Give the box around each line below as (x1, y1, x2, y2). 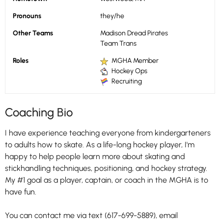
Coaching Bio (5, 105, 73, 119)
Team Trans (100, 39, 137, 48)
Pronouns (13, 12, 41, 20)
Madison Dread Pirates (100, 29, 168, 37)
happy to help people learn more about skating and (5, 152, 185, 161)
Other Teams (13, 29, 53, 37)
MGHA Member (111, 56, 159, 65)
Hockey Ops (110, 67, 147, 75)
